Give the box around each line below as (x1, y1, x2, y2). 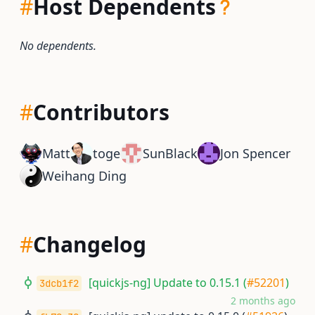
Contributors (33, 98, 169, 127)
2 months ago (231, 294, 295, 307)
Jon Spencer (220, 145, 290, 162)
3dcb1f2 (39, 277, 79, 290)
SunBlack (143, 145, 198, 162)
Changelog (33, 230, 146, 259)
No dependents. (20, 38, 96, 53)
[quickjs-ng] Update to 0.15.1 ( (89, 275, 247, 290)
